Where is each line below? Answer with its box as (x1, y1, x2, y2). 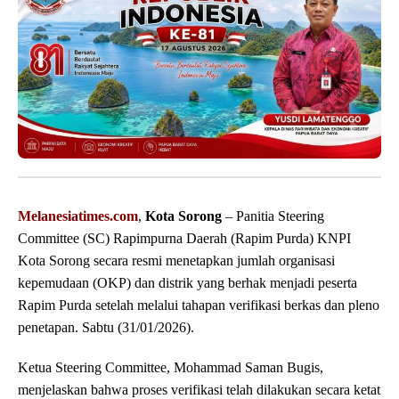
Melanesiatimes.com (18, 208, 138, 224)
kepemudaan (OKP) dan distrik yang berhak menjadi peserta (18, 275, 357, 291)
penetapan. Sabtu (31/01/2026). (18, 320, 194, 336)
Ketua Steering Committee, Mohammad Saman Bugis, (18, 360, 323, 376)
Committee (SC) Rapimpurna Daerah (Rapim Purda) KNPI (18, 231, 351, 247)
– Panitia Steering (222, 208, 324, 224)
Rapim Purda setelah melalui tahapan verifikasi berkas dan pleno (18, 297, 379, 313)
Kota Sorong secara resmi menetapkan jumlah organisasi (18, 253, 335, 269)
